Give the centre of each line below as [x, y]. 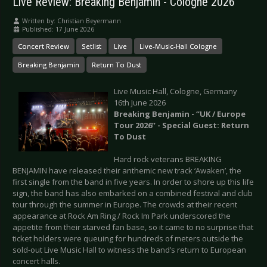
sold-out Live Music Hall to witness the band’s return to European [129, 250]
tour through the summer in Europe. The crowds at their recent [125, 205]
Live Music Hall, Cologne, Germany [176, 91]
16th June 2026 [140, 103]
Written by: [39, 21]
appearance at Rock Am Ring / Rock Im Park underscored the [122, 216]
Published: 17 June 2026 [58, 30]
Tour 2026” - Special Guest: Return [181, 125]
